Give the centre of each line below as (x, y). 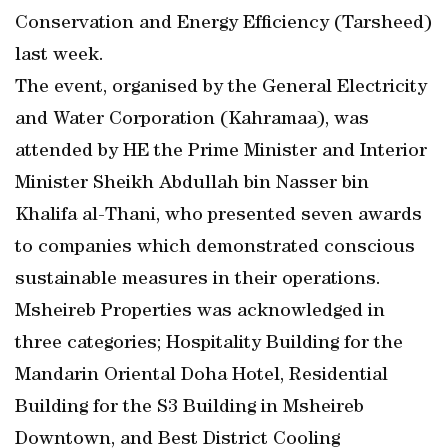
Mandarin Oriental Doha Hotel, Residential (201, 376)
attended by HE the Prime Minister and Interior (221, 152)
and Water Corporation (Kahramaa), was (192, 120)
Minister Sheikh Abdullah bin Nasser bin (192, 184)
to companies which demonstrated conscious (215, 248)
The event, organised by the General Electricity (221, 88)
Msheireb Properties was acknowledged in (200, 312)
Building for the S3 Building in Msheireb (189, 408)
